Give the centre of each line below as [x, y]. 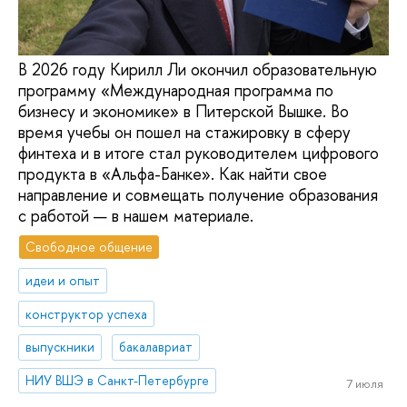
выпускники [60, 347]
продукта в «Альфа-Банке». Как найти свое [173, 174]
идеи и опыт [63, 280]
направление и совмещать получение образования [198, 195]
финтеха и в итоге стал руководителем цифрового [199, 154]
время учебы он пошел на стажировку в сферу [184, 133]
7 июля [364, 383]
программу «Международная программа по [176, 91]
